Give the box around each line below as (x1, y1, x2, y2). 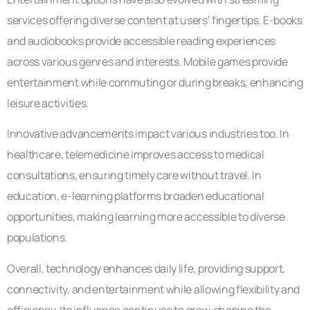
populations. (7, 230, 68, 246)
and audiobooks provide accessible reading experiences (7, 33, 276, 48)
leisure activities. (7, 95, 89, 111)
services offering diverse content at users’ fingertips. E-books (7, 12, 302, 28)
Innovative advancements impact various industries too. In (7, 126, 289, 142)
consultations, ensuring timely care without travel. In (7, 167, 262, 183)
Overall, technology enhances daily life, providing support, (7, 260, 286, 276)
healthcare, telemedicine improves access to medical (7, 147, 264, 163)
